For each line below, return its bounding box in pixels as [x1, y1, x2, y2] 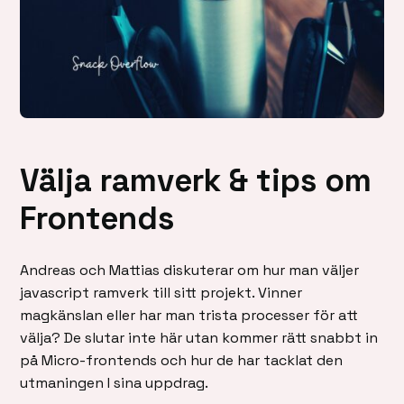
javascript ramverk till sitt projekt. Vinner [20, 283, 303, 303]
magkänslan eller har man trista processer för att [20, 306, 359, 326]
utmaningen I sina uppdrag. [20, 373, 209, 393]
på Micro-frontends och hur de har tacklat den [20, 351, 344, 371]
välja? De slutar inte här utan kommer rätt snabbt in [20, 328, 379, 348]
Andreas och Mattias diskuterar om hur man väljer [20, 261, 360, 280]
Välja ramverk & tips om [20, 160, 372, 201]
